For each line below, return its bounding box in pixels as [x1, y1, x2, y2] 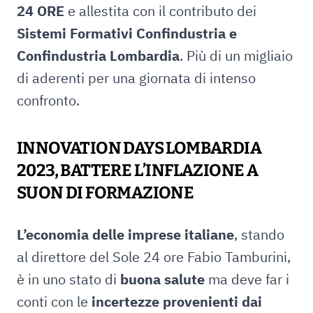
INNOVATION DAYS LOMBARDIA [17, 138, 261, 158]
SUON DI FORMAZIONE [17, 183, 194, 203]
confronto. [17, 91, 83, 110]
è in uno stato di [17, 270, 120, 289]
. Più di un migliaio [180, 46, 293, 65]
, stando [234, 225, 284, 244]
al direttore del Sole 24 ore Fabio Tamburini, [17, 247, 291, 266]
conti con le [17, 292, 92, 311]
